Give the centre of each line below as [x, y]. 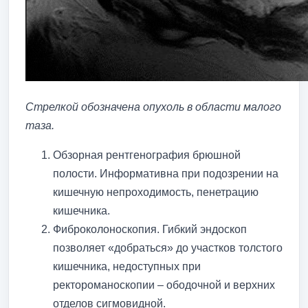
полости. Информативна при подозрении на [166, 173]
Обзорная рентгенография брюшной [147, 155]
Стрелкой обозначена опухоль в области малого [153, 107]
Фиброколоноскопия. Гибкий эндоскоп [150, 229]
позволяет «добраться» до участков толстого [168, 247]
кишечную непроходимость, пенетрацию [156, 192]
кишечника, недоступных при [127, 266]
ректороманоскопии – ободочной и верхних [164, 285]
